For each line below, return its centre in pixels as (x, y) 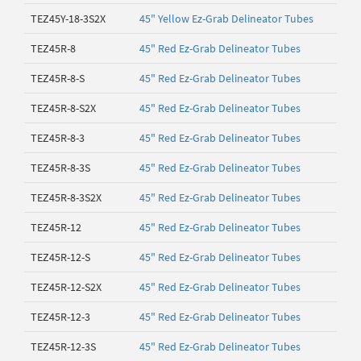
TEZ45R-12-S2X (66, 287)
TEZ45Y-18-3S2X (68, 19)
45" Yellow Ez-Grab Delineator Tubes (226, 19)
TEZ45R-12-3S (63, 346)
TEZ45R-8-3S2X (66, 197)
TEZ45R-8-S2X (63, 108)
